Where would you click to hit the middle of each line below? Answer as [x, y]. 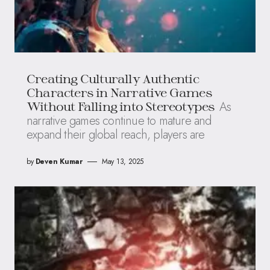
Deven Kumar [59, 162]
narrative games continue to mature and [119, 121]
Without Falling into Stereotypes [121, 106]
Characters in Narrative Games [119, 93]
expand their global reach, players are [116, 135]
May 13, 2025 [123, 162]
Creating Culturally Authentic [113, 79]
